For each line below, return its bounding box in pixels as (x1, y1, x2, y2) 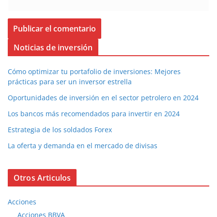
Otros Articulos (14, 172, 71, 183)
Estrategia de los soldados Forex (8, 124, 112, 134)
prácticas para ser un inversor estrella (8, 77, 132, 86)
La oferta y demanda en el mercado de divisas (8, 140, 157, 150)
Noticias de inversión (14, 42, 93, 53)
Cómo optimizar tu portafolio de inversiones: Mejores (8, 66, 181, 76)
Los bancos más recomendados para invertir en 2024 (8, 108, 180, 118)
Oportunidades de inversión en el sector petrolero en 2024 (8, 93, 199, 102)
